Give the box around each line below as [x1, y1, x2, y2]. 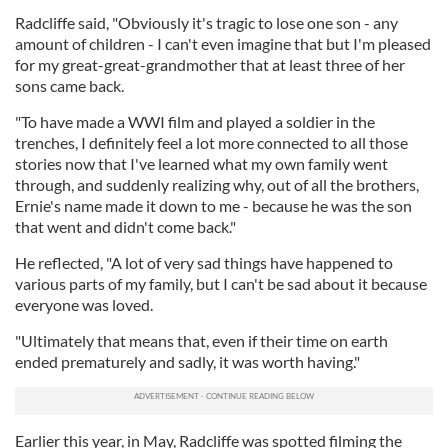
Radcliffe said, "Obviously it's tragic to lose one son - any [15, 13, 398, 32]
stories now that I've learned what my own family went [15, 154, 388, 173]
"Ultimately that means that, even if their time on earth [15, 331, 388, 350]
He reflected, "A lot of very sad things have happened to [15, 253, 393, 272]
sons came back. [15, 76, 124, 95]
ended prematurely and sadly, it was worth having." [15, 352, 360, 371]
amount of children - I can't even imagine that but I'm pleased [15, 34, 431, 53]
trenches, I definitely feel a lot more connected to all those [15, 133, 408, 152]
